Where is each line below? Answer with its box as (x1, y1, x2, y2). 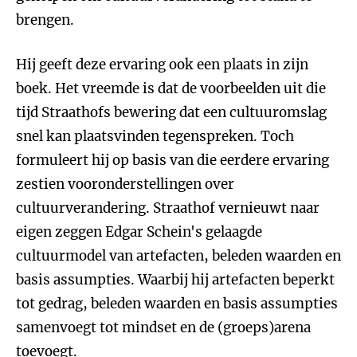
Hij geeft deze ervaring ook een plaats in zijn (16, 56, 308, 73)
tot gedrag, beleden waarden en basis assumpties (16, 295, 338, 312)
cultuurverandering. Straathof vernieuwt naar (16, 199, 320, 217)
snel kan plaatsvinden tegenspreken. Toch (16, 127, 294, 145)
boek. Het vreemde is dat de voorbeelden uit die (16, 80, 326, 97)
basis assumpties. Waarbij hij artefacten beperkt (16, 271, 335, 288)
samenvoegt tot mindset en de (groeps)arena (16, 319, 311, 336)
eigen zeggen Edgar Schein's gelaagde (16, 223, 262, 241)
